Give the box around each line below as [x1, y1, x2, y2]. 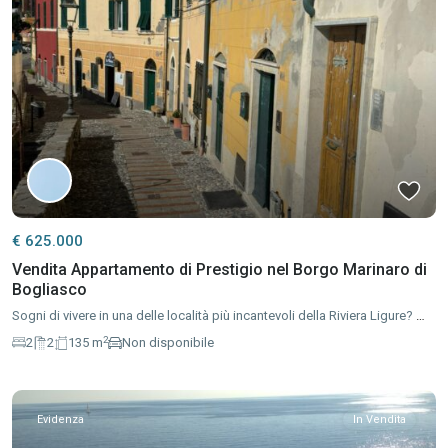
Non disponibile [122, 335, 214, 351]
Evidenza [37, 412, 84, 426]
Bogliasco [12, 279, 87, 299]
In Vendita [353, 412, 406, 426]
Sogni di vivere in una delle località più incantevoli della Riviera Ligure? [12, 307, 416, 323]
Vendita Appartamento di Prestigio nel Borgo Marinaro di [12, 259, 427, 279]
